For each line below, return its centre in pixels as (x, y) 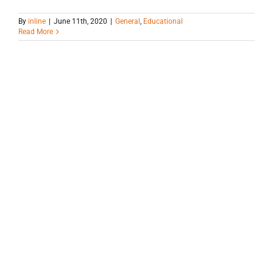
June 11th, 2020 (80, 22)
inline (37, 22)
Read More (36, 32)
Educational (163, 22)
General (128, 22)
